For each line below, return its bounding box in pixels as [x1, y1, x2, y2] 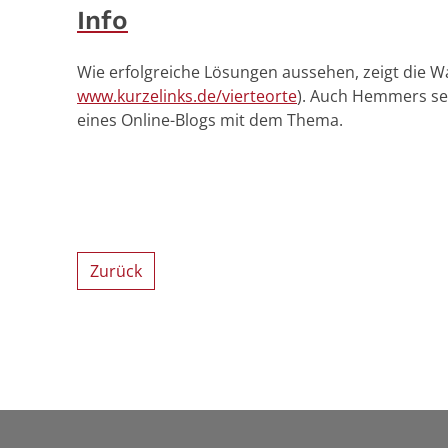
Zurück [90, 260, 142, 283]
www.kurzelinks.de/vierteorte [77, 85, 297, 108]
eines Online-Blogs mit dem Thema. [77, 109, 343, 132]
